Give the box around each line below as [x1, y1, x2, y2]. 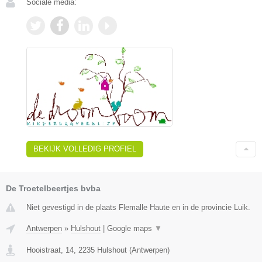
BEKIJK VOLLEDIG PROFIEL [33, 144, 136, 153]
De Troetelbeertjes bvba [6, 183, 101, 193]
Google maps [107, 223, 154, 233]
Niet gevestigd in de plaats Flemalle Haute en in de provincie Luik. [26, 202, 250, 212]
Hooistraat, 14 [26, 245, 74, 254]
